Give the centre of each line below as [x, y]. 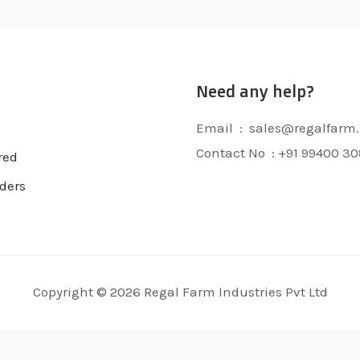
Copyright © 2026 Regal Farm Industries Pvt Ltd [180, 291]
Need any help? [255, 91]
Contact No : [237, 152]
